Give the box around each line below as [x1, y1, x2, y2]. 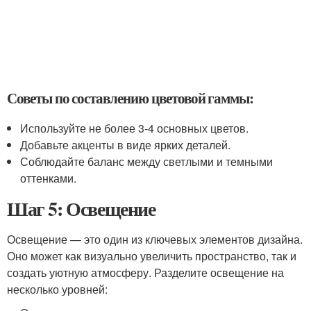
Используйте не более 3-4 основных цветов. [20, 120, 249, 136]
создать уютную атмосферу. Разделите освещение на [7, 264, 284, 280]
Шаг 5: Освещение [7, 194, 155, 223]
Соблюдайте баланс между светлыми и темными [20, 153, 274, 169]
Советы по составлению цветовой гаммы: [7, 87, 254, 108]
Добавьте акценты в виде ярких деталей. [20, 137, 231, 153]
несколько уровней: [7, 281, 108, 297]
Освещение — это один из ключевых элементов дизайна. [7, 231, 303, 247]
